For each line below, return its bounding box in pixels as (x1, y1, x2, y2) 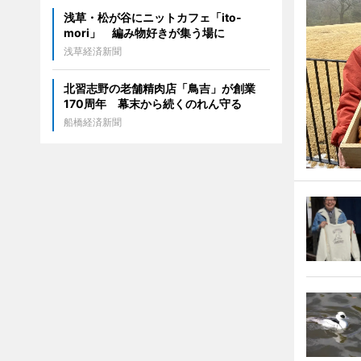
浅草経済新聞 (63, 45, 122, 58)
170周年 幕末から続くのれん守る (63, 97, 242, 111)
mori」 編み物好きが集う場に (63, 26, 225, 40)
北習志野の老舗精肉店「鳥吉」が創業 (63, 81, 255, 96)
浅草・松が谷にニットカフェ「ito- (63, 10, 242, 25)
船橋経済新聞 (63, 116, 122, 129)
